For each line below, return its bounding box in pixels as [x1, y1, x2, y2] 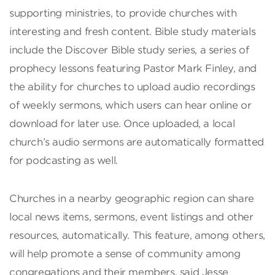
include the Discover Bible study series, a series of [9, 44, 249, 56]
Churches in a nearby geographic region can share [9, 192, 254, 204]
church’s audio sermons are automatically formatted [9, 136, 265, 148]
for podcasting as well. [9, 154, 118, 166]
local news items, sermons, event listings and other [9, 211, 254, 223]
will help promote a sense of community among [9, 247, 241, 260]
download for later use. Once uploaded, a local [9, 117, 235, 130]
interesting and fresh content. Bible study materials [9, 25, 256, 37]
